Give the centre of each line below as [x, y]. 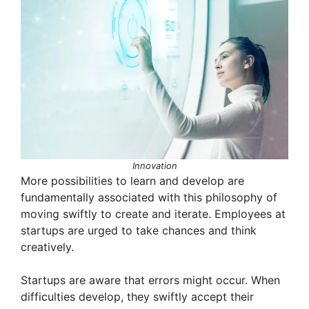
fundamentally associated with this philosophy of [149, 198]
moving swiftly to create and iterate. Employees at [153, 214]
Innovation [154, 166]
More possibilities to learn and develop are [132, 181]
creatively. [47, 247]
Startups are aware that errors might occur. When [150, 280]
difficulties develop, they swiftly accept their [137, 297]
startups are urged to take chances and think [139, 231]
